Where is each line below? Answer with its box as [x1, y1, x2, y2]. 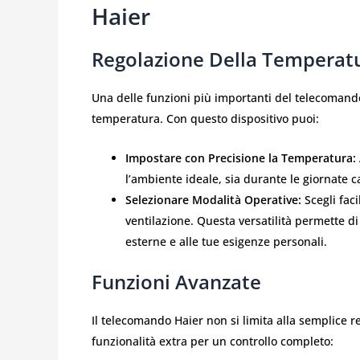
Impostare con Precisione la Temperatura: [125, 149, 356, 166]
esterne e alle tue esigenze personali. [125, 233, 327, 249]
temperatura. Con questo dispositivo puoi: [92, 111, 319, 127]
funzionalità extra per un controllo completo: [92, 333, 333, 349]
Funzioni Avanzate [92, 268, 261, 295]
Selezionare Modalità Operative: [125, 191, 301, 207]
